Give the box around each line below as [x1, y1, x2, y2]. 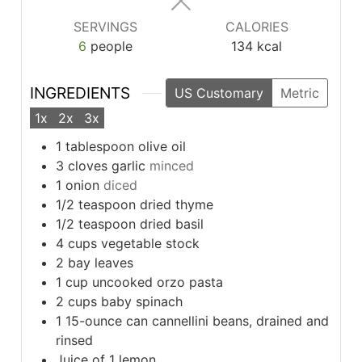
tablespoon [65, 137, 134, 154]
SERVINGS [73, 19, 137, 36]
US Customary [175, 85, 264, 102]
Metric [280, 85, 320, 102]
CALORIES [225, 19, 288, 36]
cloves [67, 157, 107, 174]
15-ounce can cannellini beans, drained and [65, 312, 329, 329]
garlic [111, 157, 145, 174]
